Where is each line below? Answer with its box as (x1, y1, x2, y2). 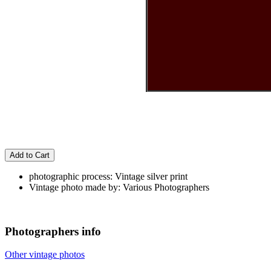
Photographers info (5, 224, 101, 238)
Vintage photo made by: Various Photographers (29, 181, 209, 192)
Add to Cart (10, 150, 50, 160)
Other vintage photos (5, 249, 85, 260)
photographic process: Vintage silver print (29, 171, 188, 181)
